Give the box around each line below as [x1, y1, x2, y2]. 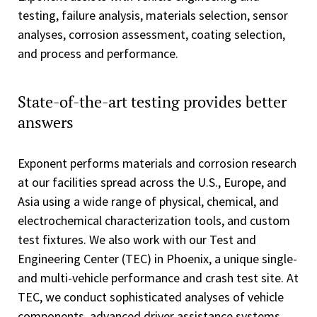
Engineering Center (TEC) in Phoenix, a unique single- [18, 250, 297, 267]
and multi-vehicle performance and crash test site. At [18, 270, 299, 286]
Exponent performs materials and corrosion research [18, 155, 296, 171]
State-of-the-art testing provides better [18, 91, 287, 112]
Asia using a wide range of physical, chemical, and [18, 193, 279, 209]
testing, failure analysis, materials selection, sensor [18, 7, 288, 23]
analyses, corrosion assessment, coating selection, [18, 26, 285, 42]
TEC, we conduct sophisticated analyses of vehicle [18, 289, 284, 305]
